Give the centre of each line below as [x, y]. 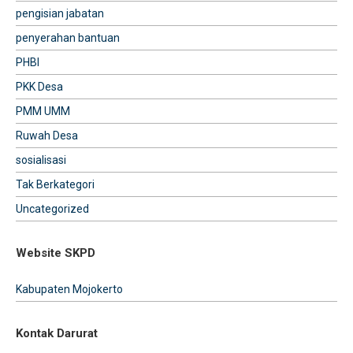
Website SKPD [56, 253]
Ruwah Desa [47, 135]
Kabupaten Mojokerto [69, 289]
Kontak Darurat [57, 333]
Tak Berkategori [55, 184]
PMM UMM [43, 111]
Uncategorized [52, 208]
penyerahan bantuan [68, 37]
